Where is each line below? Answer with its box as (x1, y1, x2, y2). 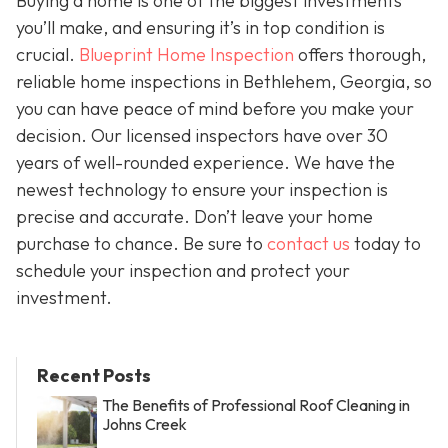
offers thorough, (294, 42, 426, 66)
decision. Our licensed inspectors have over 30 (16, 123, 388, 147)
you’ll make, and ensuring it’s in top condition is (16, 15, 385, 39)
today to (350, 231, 421, 255)
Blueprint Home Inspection (79, 42, 294, 66)
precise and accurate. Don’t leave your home (16, 204, 373, 228)
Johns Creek (102, 413, 187, 434)
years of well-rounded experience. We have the (16, 150, 395, 174)
